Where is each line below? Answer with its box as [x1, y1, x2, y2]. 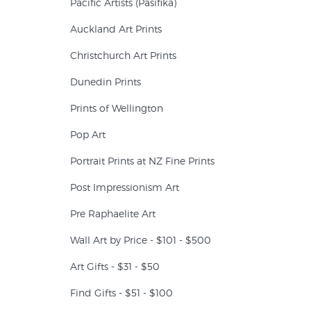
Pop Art [70, 128, 106, 140]
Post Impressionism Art [70, 181, 179, 193]
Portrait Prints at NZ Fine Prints [70, 155, 215, 167]
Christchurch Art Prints [70, 49, 176, 61]
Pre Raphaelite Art [70, 208, 155, 219]
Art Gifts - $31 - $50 [70, 260, 160, 272]
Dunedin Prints [70, 76, 141, 87]
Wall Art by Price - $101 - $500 [70, 234, 211, 246]
